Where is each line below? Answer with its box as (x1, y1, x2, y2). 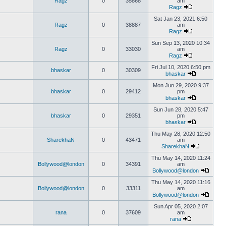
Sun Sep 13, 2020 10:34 (151, 40, 210, 46)
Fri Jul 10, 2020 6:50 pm (151, 64, 210, 70)
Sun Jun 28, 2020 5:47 (153, 106, 208, 112)
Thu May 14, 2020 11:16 (151, 179, 210, 185)
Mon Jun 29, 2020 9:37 (152, 82, 209, 88)
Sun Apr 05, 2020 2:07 (153, 203, 208, 209)
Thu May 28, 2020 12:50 (151, 131, 210, 137)
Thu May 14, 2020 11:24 (151, 155, 210, 161)
